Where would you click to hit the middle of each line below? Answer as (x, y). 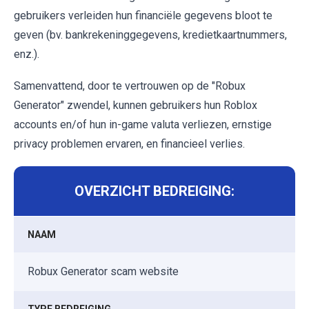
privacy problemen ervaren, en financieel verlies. (129, 143)
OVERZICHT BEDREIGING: (154, 191)
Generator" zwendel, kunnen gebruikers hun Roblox (136, 105)
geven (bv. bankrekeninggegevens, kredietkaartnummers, (150, 34)
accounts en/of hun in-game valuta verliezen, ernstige (143, 124)
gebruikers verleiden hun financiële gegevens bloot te (143, 15)
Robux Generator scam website (103, 271)
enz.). (27, 54)
